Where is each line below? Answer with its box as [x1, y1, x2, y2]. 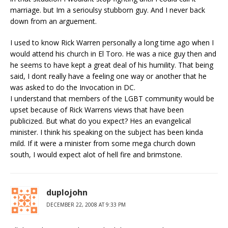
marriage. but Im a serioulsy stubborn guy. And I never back [10, 5, 205, 15]
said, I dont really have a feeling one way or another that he [10, 71, 207, 81]
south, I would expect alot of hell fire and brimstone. [10, 150, 182, 159]
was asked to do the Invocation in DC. [10, 82, 135, 92]
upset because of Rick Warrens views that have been [10, 105, 184, 115]
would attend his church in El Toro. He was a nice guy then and [10, 49, 216, 59]
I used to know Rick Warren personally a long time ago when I [10, 38, 214, 47]
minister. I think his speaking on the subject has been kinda [10, 127, 203, 137]
